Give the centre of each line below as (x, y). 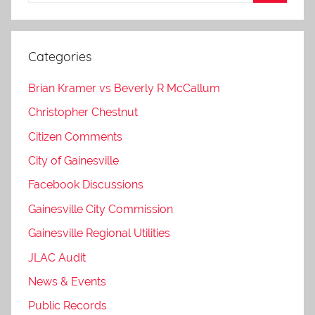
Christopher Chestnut (83, 112)
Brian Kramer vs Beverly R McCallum (124, 88)
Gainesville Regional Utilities (99, 233)
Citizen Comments (75, 136)
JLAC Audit (57, 257)
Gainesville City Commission (101, 209)
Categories (60, 56)
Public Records (67, 306)
